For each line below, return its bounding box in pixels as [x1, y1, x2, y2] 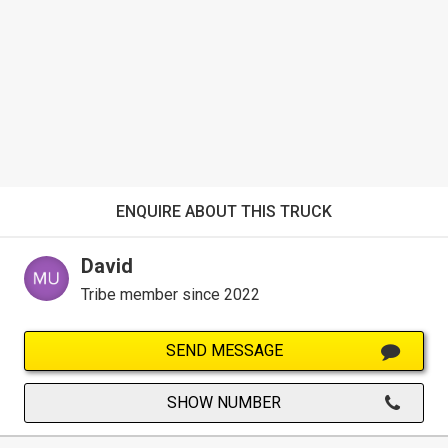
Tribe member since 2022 [81, 285, 260, 305]
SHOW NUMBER [167, 393, 281, 413]
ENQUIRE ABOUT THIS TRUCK [116, 202, 332, 222]
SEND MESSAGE [165, 341, 283, 361]
